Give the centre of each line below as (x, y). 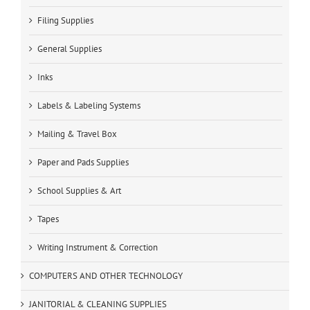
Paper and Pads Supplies (83, 163)
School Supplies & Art (79, 191)
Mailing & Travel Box (77, 134)
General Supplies (70, 49)
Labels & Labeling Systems (89, 106)
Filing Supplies (65, 21)
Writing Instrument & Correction (98, 248)
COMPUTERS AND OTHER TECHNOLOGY (106, 276)
